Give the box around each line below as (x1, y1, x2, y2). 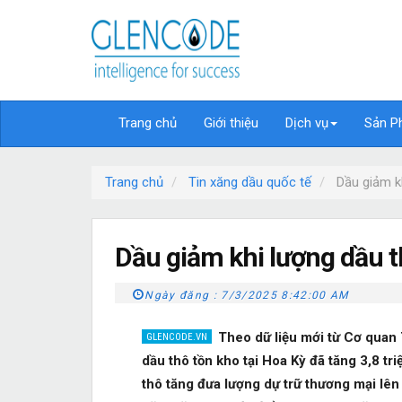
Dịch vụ (285, 115, 328, 131)
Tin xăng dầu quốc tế (188, 173, 311, 190)
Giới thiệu (204, 115, 258, 131)
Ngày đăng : (144, 288, 222, 301)
